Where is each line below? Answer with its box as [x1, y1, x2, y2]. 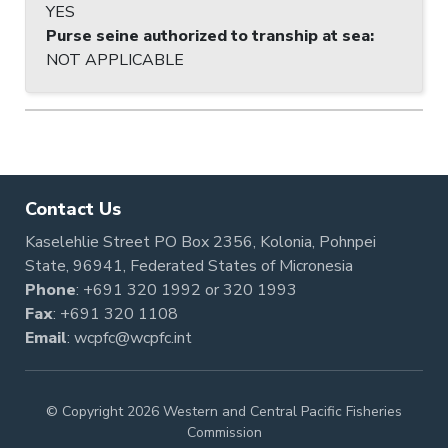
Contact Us [25, 197, 121, 221]
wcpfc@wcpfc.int [74, 327, 192, 349]
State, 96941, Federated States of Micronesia [25, 255, 353, 277]
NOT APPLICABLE [46, 48, 184, 71]
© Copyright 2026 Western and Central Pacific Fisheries [46, 402, 402, 421]
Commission [186, 423, 262, 442]
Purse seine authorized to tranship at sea [46, 24, 370, 47]
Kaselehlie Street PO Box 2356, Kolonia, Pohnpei [25, 231, 376, 253]
